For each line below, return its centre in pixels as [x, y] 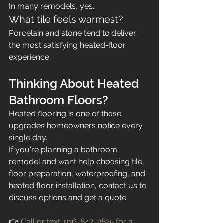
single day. [28, 138]
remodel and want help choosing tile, [78, 162]
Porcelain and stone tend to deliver [74, 33]
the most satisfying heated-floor [68, 45]
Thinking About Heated [75, 83]
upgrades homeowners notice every [77, 126]
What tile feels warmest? [66, 19]
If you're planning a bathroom [64, 150]
